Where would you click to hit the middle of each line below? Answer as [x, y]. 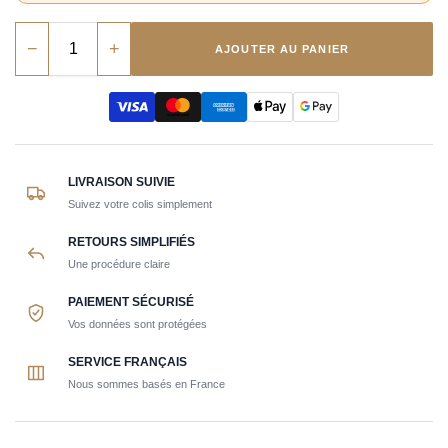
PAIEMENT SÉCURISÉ [131, 301]
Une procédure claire [119, 264]
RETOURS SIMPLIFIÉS [131, 241]
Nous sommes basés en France [146, 384]
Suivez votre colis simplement [140, 204]
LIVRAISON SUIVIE [121, 181]
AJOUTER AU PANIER [282, 49]
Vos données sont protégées [137, 324]
